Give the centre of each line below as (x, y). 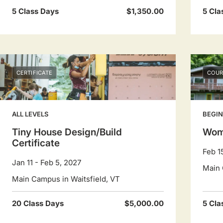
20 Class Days (38, 203)
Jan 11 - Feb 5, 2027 (47, 163)
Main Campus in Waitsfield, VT (66, 179)
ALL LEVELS (30, 114)
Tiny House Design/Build (67, 132)
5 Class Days (35, 11)
